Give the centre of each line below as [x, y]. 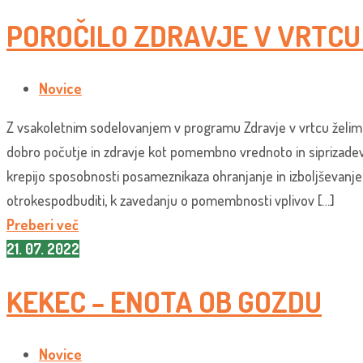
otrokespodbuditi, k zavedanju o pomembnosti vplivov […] [171, 201]
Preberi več [43, 225]
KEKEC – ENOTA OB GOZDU [164, 301]
